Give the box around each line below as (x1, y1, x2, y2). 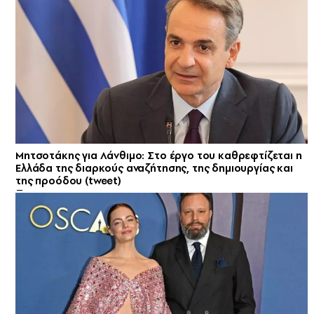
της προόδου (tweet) (15, 174, 121, 189)
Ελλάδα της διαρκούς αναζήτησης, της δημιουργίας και (15, 161, 293, 176)
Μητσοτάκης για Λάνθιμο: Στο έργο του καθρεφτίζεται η (15, 149, 302, 163)
